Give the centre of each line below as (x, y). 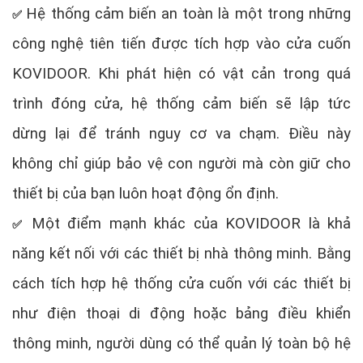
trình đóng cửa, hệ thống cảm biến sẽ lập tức (181, 103)
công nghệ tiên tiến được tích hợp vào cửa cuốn (181, 43)
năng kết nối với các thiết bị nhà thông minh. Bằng (181, 253)
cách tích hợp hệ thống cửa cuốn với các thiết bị (181, 283)
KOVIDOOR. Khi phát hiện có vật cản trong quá (181, 73)
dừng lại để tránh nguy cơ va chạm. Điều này (181, 133)
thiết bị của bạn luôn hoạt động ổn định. (145, 193)
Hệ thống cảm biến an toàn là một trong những (189, 13)
